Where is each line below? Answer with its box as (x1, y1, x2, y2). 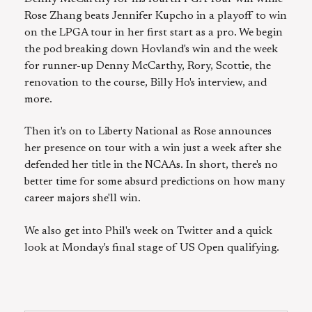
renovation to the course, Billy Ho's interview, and (24, 77, 267, 88)
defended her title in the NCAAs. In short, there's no (24, 159, 278, 171)
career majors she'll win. (24, 193, 141, 205)
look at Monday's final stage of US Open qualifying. (24, 242, 279, 253)
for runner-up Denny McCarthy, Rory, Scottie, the (24, 60, 271, 72)
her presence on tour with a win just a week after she (24, 143, 281, 155)
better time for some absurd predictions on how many (24, 176, 285, 188)
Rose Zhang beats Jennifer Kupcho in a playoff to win (24, 10, 287, 22)
